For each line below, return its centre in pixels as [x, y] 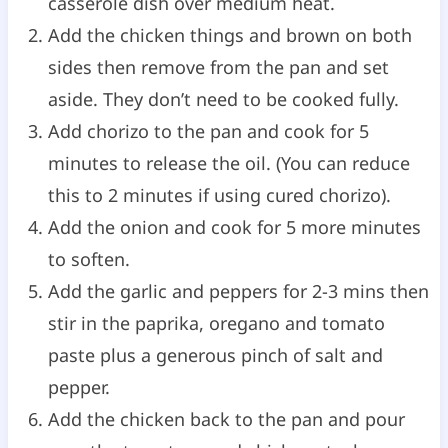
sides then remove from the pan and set [218, 66]
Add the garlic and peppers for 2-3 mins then [238, 290]
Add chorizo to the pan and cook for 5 [208, 130]
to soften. [88, 258]
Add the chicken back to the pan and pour [226, 418]
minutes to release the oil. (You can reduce [228, 162]
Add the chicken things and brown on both [229, 34]
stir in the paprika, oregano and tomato [216, 322]
